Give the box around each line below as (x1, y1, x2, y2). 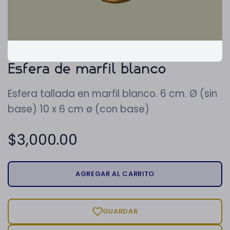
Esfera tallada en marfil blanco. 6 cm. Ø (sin (8, 86, 217, 101)
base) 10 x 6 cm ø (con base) (8, 102, 149, 116)
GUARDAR (102, 206, 138, 216)
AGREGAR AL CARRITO (75, 168, 155, 179)
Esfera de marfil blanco (8, 62, 166, 77)
